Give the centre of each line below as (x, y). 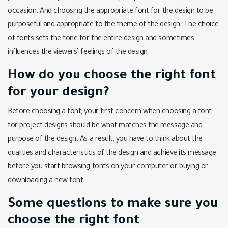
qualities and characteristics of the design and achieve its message (112, 154)
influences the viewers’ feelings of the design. (79, 53)
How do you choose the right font (112, 76)
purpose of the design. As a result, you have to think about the (105, 140)
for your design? (59, 93)
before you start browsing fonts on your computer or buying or (108, 167)
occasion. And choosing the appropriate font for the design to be (110, 12)
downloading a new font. (46, 181)
